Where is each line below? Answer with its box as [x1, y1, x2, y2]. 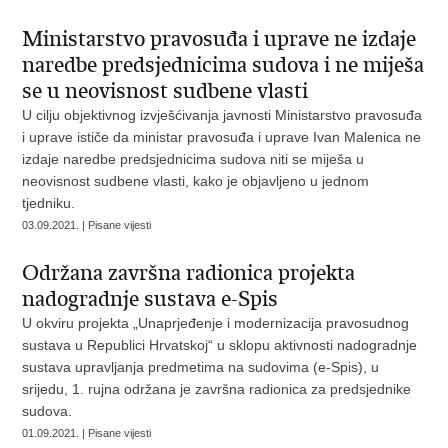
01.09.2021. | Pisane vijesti [22, 427, 152, 439]
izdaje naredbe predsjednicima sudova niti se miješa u [22, 151, 365, 167]
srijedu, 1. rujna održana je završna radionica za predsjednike [22, 381, 412, 397]
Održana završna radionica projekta [22, 260, 356, 286]
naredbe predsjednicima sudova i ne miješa [22, 52, 425, 78]
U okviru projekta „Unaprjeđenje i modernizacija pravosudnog [22, 315, 410, 331]
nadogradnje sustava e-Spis [22, 286, 279, 312]
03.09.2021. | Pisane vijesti [22, 219, 152, 231]
